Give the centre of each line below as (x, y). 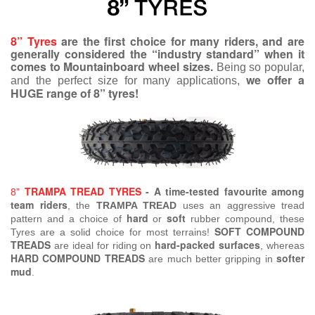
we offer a (272, 80)
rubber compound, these (245, 219)
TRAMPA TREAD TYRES (83, 192)
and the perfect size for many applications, (126, 81)
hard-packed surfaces (208, 245)
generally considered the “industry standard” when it (157, 54)
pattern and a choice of (69, 219)
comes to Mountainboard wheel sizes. (114, 67)
